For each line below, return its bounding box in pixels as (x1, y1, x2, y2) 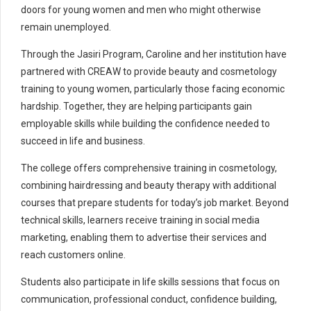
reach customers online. (21, 249, 126, 261)
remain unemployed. (21, 22, 111, 33)
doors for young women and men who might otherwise (21, 4, 261, 16)
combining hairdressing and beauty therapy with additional (21, 180, 276, 192)
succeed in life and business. (21, 135, 145, 147)
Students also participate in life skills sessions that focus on (21, 276, 280, 288)
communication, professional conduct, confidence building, (21, 294, 277, 305)
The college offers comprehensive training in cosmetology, (21, 162, 277, 174)
